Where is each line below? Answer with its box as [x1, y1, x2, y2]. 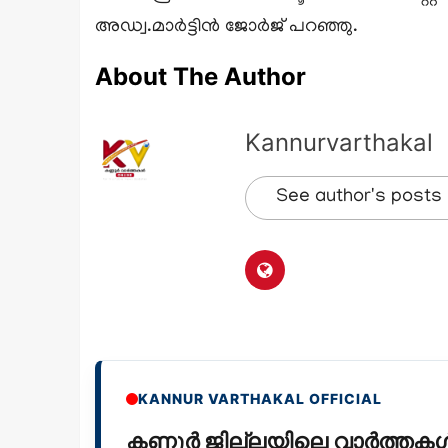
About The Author [94, 62, 306, 92]
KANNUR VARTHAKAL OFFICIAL [137, 390, 382, 408]
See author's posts [275, 187, 442, 209]
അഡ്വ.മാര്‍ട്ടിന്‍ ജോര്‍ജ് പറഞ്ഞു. [94, 17, 358, 39]
